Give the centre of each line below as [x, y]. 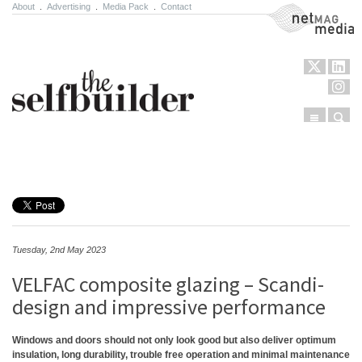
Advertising [69, 6]
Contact [176, 6]
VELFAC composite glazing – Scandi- [168, 284]
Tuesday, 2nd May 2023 [59, 250]
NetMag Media [297, 11]
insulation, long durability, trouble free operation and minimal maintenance [181, 355]
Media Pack [126, 6]
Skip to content [57, 161]
